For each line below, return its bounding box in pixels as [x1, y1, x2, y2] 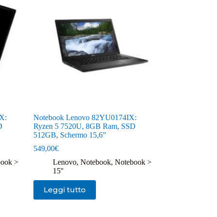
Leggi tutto [43, 185, 86, 195]
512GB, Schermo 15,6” [33, 130, 106, 139]
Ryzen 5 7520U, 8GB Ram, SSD [33, 122, 136, 130]
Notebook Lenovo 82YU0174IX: [33, 113, 137, 122]
